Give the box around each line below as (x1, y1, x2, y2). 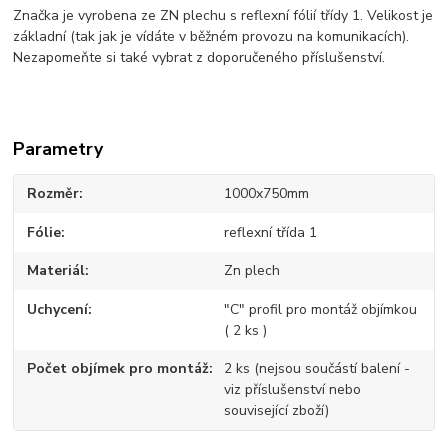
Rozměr (27, 184, 80, 204)
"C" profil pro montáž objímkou (223, 299, 417, 319)
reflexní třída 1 (223, 222, 317, 242)
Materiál (27, 261, 86, 281)
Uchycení (27, 299, 89, 319)
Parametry (13, 136, 104, 161)
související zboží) (223, 401, 329, 421)
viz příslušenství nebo (223, 380, 361, 400)
